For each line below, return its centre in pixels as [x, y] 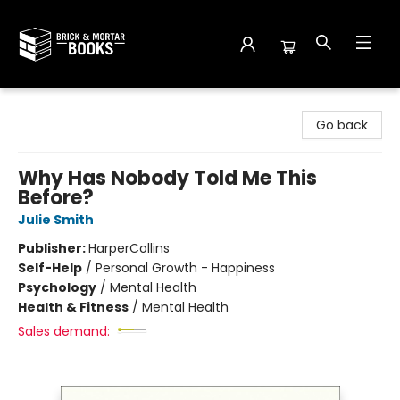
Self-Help [50, 268]
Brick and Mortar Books [83, 105]
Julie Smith [56, 220]
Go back [342, 125]
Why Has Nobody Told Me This [167, 178]
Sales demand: [64, 331]
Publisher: [53, 248]
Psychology [57, 287]
